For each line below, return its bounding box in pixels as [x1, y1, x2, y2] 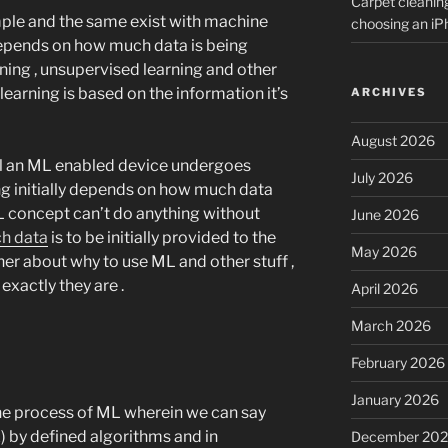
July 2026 [350, 168, 413, 186]
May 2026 [350, 242, 417, 260]
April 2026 [350, 279, 418, 297]
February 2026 [350, 353, 445, 371]
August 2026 [350, 131, 435, 149]
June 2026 [350, 205, 419, 223]
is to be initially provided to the [48, 227, 276, 247]
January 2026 [350, 390, 439, 408]
